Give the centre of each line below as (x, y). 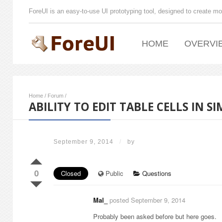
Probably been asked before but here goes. (155, 216)
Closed (71, 173)
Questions (156, 173)
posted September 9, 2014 (147, 200)
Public (113, 173)
